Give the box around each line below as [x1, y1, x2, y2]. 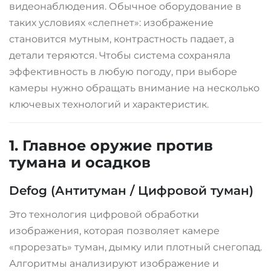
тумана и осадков [9, 153, 151, 171]
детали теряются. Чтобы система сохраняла [9, 49, 230, 61]
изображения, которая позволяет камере [9, 224, 220, 237]
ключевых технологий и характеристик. [9, 98, 209, 110]
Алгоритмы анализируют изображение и [9, 257, 219, 269]
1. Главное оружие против [9, 136, 213, 154]
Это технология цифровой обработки [9, 208, 199, 220]
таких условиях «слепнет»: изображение [9, 16, 214, 28]
